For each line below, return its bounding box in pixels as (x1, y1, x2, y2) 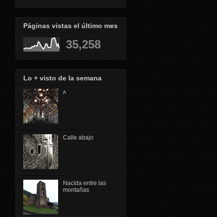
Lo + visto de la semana (23, 74, 102, 82)
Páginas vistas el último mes (23, 22, 118, 30)
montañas (62, 186, 89, 193)
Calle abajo (62, 134, 93, 141)
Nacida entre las (62, 179, 106, 186)
